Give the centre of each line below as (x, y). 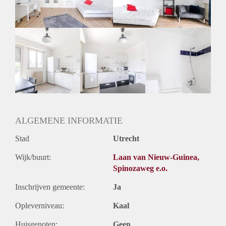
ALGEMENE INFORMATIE (69, 120)
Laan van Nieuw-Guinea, (156, 157)
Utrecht (126, 138)
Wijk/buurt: (33, 157)
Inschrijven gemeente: (50, 187)
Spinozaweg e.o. (140, 168)
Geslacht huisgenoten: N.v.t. (60, 6)
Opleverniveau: (40, 205)
